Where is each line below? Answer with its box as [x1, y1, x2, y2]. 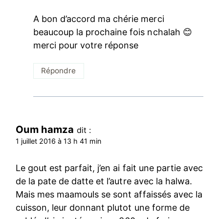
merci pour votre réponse [33, 40, 139, 50]
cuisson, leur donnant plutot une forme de [16, 202, 190, 213]
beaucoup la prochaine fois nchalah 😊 [33, 26, 192, 37]
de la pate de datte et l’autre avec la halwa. [16, 176, 192, 187]
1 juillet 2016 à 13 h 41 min [16, 136, 102, 145]
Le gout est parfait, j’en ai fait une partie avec [16, 163, 203, 174]
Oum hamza [16, 123, 74, 135]
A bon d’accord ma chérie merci [33, 13, 164, 24]
